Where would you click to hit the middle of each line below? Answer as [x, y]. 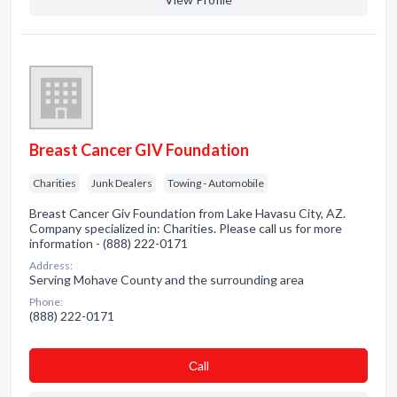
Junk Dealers [122, 183]
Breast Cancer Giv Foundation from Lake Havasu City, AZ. [187, 213]
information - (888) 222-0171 [109, 243]
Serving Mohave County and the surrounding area [167, 280]
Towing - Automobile [216, 183]
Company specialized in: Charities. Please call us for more [186, 228]
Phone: [46, 302]
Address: [51, 265]
